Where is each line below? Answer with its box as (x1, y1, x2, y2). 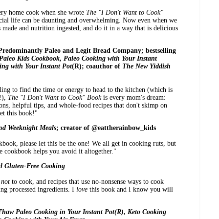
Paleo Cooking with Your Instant (64, 55, 157, 63)
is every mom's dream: (103, 94, 166, 102)
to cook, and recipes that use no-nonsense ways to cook (10, 178, 164, 186)
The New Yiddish (122, 63, 171, 70)
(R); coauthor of (72, 63, 122, 70)
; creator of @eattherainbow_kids (56, 124, 156, 132)
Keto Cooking (128, 208, 166, 216)
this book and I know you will (88, 186, 173, 194)
